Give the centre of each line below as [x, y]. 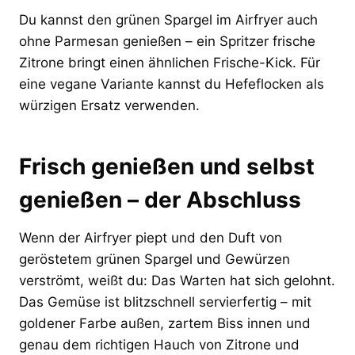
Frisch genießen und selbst [167, 166]
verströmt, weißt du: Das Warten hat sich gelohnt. [177, 280]
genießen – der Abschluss [160, 199]
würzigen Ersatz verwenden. [109, 105]
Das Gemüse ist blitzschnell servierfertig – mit [165, 302]
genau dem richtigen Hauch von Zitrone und [159, 344]
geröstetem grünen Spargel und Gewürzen [155, 259]
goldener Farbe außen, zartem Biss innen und [165, 323]
